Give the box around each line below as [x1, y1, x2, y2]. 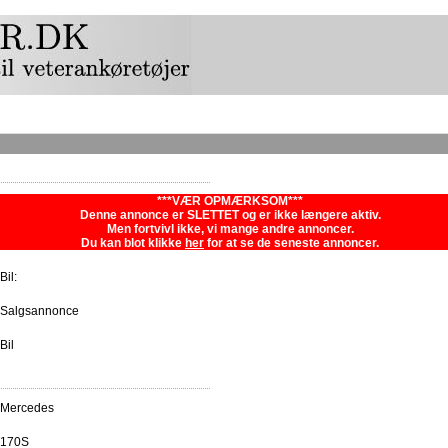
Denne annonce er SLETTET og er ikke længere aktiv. [79, 208, 381, 223]
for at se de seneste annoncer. [204, 236, 379, 251]
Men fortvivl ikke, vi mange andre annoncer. [106, 222, 354, 237]
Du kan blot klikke [81, 236, 185, 251]
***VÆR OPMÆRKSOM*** [157, 194, 303, 209]
